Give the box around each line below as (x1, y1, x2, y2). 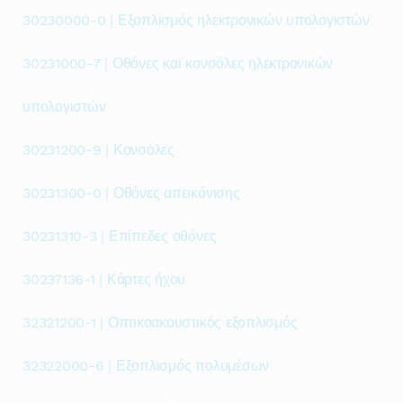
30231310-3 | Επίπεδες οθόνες (22, 228, 217, 245)
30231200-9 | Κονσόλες (22, 141, 175, 158)
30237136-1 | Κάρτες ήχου (22, 271, 186, 288)
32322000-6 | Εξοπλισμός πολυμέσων (22, 357, 270, 374)
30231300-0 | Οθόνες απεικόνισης (22, 184, 240, 201)
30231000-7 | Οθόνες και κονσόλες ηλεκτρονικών (22, 55, 334, 72)
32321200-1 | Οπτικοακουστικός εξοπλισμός (22, 314, 298, 331)
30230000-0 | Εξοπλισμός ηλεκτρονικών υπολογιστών (22, 12, 370, 29)
